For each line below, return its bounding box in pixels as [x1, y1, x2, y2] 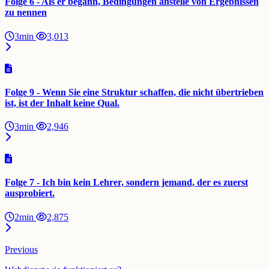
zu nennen [5, 7, 47, 18]
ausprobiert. [5, 188, 55, 199]
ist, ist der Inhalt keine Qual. [5, 97, 119, 108]
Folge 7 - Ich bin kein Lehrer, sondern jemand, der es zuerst [5, 177, 248, 188]
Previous [5, 244, 38, 255]
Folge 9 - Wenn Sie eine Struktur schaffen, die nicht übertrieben [5, 86, 264, 97]
